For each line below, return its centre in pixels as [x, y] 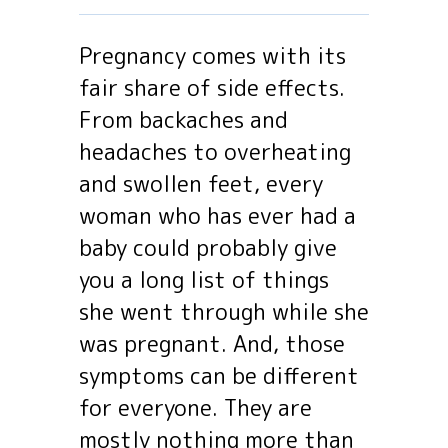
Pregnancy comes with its [212, 55]
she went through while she [224, 311]
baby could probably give [208, 247]
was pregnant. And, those [212, 343]
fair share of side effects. [212, 87]
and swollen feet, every [201, 183]
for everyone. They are [195, 407]
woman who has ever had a [217, 215]
